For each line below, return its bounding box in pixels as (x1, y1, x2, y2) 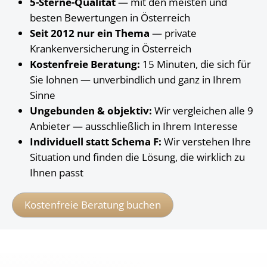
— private (150, 26, 197, 40)
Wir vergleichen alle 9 (152, 104, 253, 117)
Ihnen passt (30, 166, 83, 179)
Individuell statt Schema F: (30, 135, 162, 148)
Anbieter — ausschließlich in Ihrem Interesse (30, 119, 238, 133)
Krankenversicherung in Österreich (30, 42, 191, 55)
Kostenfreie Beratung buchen (24, 198, 161, 212)
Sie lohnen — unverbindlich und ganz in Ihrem (30, 73, 241, 86)
